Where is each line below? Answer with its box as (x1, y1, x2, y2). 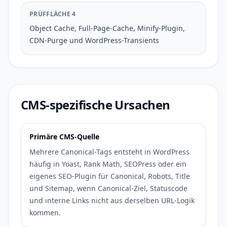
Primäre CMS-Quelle (29, 132, 99, 141)
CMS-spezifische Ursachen (21, 96, 170, 113)
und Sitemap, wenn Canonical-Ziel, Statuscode (29, 183, 187, 193)
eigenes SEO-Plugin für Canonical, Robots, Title (29, 171, 190, 181)
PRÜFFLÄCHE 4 (29, 10, 76, 18)
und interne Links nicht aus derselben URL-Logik (29, 196, 195, 205)
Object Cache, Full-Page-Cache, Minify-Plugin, (29, 23, 185, 33)
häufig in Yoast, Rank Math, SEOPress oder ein (29, 159, 186, 169)
